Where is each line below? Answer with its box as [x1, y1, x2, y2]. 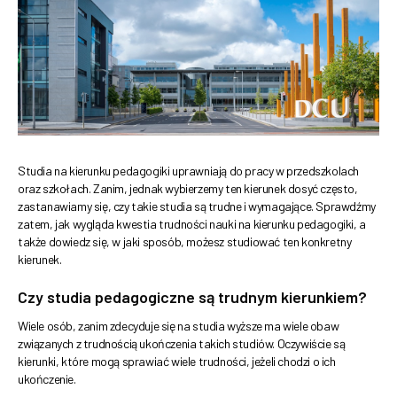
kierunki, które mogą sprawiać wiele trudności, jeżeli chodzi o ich [18, 354, 336, 370]
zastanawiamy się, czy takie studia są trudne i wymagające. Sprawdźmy [18, 198, 376, 214]
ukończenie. [18, 371, 76, 387]
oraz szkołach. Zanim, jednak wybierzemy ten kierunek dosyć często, [18, 181, 358, 197]
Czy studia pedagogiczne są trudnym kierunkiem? [18, 287, 367, 307]
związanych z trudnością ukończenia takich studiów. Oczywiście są [18, 336, 346, 352]
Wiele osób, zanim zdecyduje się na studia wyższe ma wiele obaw [18, 318, 339, 334]
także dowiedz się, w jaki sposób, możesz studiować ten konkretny [18, 234, 352, 250]
